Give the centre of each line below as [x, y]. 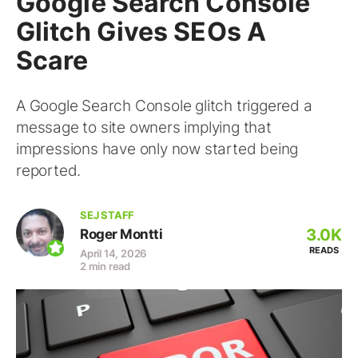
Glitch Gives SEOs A [141, 32]
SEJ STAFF [107, 215]
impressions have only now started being [157, 149]
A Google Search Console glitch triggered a [164, 106]
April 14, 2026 [113, 253]
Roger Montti [121, 234]
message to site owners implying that [144, 127]
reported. [49, 171]
